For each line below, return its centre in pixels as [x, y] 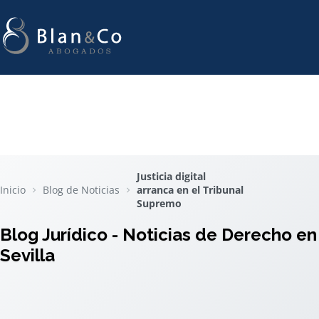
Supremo [159, 203]
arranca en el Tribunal [190, 190]
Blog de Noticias [81, 190]
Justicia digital [171, 176]
